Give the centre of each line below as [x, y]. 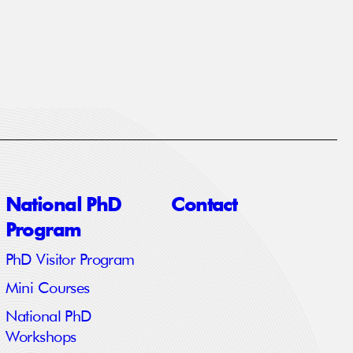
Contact [204, 204]
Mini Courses [47, 289]
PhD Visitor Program [70, 260]
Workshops [41, 338]
